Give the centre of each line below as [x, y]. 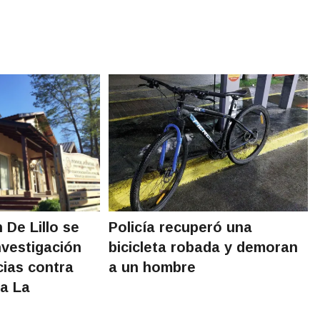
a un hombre [152, 267]
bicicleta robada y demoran [204, 247]
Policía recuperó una [181, 227]
